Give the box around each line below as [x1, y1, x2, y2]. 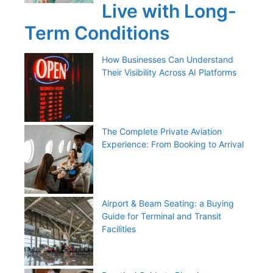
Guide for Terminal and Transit [102, 211, 221, 222]
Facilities [102, 224, 136, 235]
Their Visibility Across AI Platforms [102, 67, 236, 78]
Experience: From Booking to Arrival [102, 139, 244, 150]
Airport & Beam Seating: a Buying [102, 198, 234, 209]
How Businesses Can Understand [102, 54, 233, 65]
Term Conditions [24, 22, 169, 44]
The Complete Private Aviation [102, 126, 222, 137]
